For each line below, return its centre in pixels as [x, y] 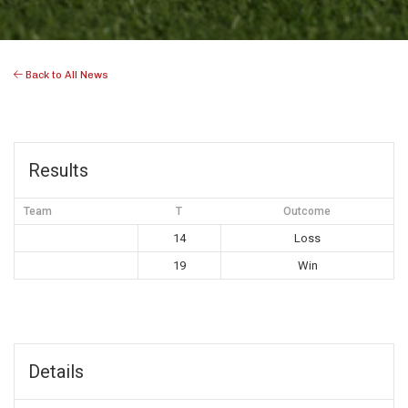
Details [56, 372]
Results [58, 171]
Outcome [307, 212]
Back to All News [66, 75]
